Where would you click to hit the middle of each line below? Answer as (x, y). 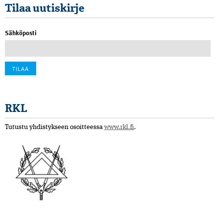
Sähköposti (21, 33)
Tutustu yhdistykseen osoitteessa (55, 127)
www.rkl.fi (119, 127)
